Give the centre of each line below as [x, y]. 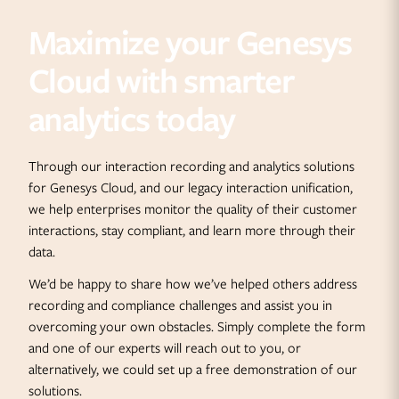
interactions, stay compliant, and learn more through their [192, 231]
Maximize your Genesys [190, 42]
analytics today [132, 119]
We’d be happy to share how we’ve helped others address [193, 284]
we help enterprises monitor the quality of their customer [193, 209]
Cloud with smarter [162, 81]
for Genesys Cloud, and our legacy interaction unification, [191, 188]
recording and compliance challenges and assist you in [180, 305]
